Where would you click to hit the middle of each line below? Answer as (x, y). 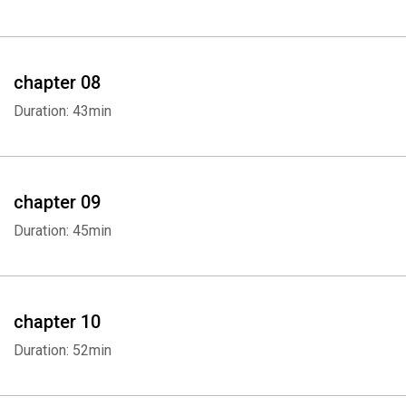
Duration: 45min (63, 231)
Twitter (260, 41)
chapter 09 (57, 202)
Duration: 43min (63, 111)
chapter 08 (57, 82)
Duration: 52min (63, 350)
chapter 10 (57, 322)
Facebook (172, 41)
